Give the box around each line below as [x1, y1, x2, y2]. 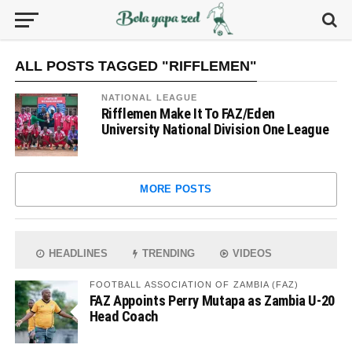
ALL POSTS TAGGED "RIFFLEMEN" [14, 58, 257, 74]
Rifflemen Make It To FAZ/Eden [101, 105, 275, 122]
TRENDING [139, 247, 196, 259]
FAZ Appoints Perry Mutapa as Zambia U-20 [89, 292, 335, 309]
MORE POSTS [140, 183, 212, 195]
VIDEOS [229, 247, 273, 259]
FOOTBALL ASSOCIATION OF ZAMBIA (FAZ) [89, 280, 299, 289]
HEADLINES [46, 247, 108, 259]
